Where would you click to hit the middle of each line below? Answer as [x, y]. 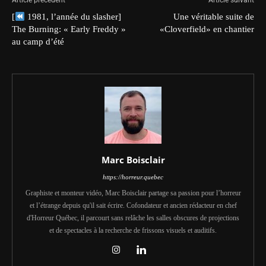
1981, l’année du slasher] [73, 17]
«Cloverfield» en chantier [207, 29]
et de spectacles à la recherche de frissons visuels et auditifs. [133, 230]
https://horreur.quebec [133, 177]
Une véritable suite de [214, 17]
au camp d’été [38, 42]
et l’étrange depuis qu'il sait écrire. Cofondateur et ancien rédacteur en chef [133, 205]
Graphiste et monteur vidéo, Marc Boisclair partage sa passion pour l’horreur [133, 193]
